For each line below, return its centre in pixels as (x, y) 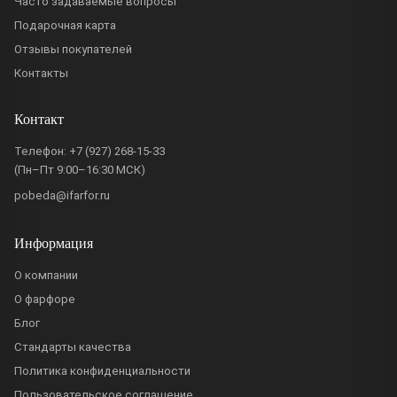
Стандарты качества (73, 346)
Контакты (41, 73)
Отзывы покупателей (73, 49)
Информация (54, 242)
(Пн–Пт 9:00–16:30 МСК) (80, 169)
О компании (46, 275)
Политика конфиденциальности (102, 370)
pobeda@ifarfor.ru (62, 195)
